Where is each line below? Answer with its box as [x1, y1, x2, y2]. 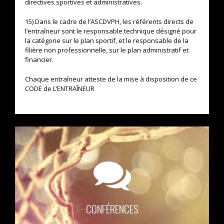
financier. [25, 55, 53, 64]
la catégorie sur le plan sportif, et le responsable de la [25, 36, 188, 45]
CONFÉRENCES [85, 200, 138, 216]
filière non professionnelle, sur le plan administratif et [25, 45, 188, 54]
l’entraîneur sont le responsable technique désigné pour [25, 26, 196, 35]
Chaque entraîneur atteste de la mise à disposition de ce [25, 74, 197, 83]
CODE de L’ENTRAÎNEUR [25, 84, 94, 93]
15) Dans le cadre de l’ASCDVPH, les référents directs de [25, 17, 193, 26]
